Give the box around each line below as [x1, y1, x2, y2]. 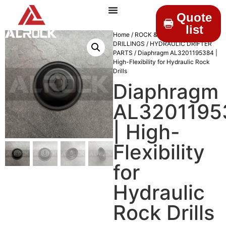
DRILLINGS [113, 40, 145, 47]
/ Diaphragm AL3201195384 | [133, 49, 217, 56]
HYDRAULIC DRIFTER [150, 40, 212, 47]
